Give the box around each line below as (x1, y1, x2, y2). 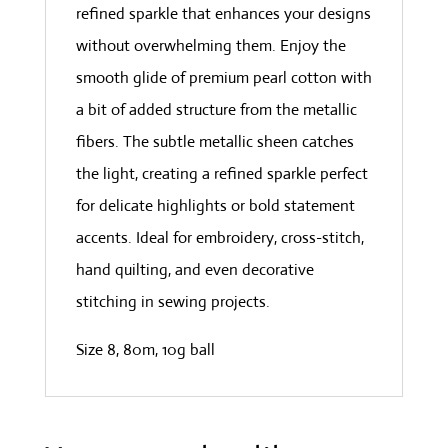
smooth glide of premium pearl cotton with (75, 67, 372, 89)
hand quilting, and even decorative (75, 259, 314, 281)
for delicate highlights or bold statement (75, 195, 355, 217)
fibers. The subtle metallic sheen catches (75, 131, 354, 153)
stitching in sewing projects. (75, 291, 270, 313)
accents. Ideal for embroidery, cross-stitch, (75, 227, 364, 249)
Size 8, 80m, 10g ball (75, 339, 215, 361)
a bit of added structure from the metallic (75, 99, 357, 121)
